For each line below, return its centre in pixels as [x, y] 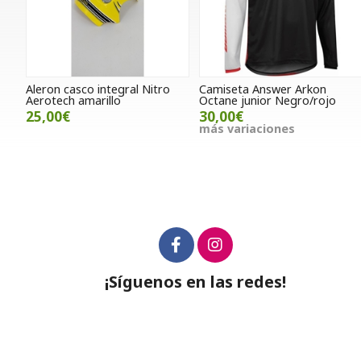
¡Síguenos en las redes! [196, 282]
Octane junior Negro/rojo [268, 101]
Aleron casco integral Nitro [98, 89]
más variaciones [247, 129]
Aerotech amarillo [73, 101]
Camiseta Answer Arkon [263, 89]
